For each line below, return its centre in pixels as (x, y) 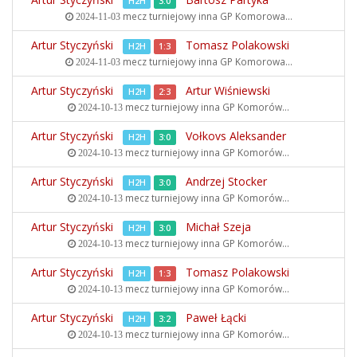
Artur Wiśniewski (228, 90)
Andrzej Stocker (226, 181)
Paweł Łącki (216, 318)
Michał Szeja (218, 227)
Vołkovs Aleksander (236, 136)
